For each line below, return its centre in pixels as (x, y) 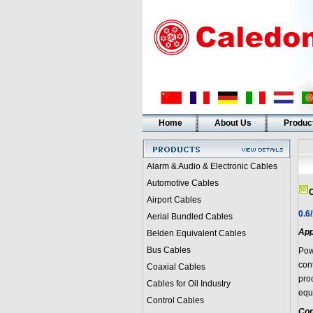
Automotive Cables (182, 183)
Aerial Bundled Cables (189, 217)
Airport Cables (174, 200)
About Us (233, 123)
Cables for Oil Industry (188, 284)
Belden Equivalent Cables (196, 233)
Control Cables (175, 300)
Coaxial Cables (176, 267)
